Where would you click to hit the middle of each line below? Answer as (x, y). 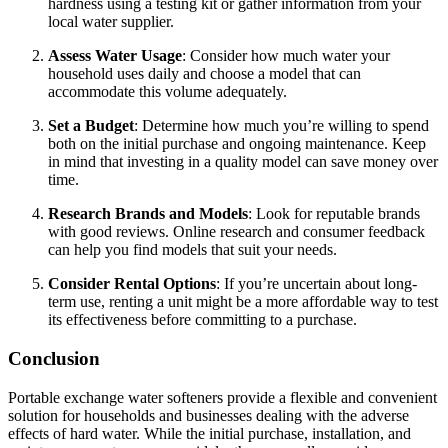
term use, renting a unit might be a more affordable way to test (243, 302)
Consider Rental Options (132, 284)
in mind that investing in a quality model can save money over (243, 162)
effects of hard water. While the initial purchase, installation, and (209, 433)
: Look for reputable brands (334, 214)
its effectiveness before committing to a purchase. (202, 320)
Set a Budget (91, 126)
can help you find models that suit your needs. (192, 250)
